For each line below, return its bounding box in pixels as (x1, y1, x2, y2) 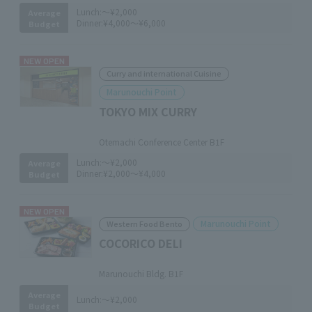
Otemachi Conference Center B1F (99, 136, 224, 148)
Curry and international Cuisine (107, 68, 221, 79)
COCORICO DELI (99, 235, 182, 251)
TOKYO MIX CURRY (99, 103, 197, 120)
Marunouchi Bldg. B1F (99, 267, 183, 279)
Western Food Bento (107, 218, 182, 229)
